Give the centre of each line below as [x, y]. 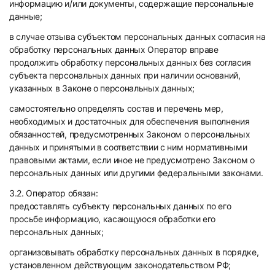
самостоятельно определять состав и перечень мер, [116, 108]
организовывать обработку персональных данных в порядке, [134, 252]
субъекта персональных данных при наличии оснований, [125, 75]
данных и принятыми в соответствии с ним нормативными [128, 147]
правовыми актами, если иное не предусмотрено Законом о [132, 160]
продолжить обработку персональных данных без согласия [130, 62]
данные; [26, 16]
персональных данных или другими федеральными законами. [136, 173]
